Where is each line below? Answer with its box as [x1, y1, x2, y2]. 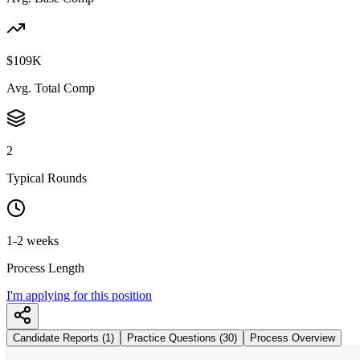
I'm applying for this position [6, 288, 152, 302]
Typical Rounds [6, 170, 87, 185]
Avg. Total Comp [6, 80, 95, 95]
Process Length [6, 260, 84, 275]
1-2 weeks [6, 233, 59, 247]
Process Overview [250, 331, 335, 344]
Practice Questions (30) [127, 331, 237, 344]
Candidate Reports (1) [13, 331, 114, 344]
